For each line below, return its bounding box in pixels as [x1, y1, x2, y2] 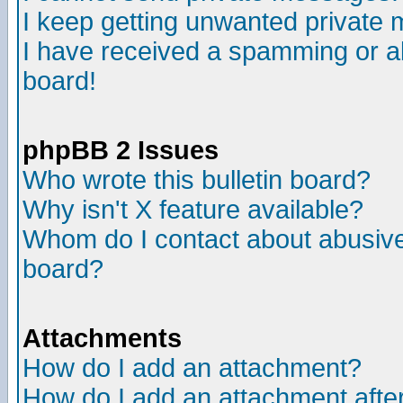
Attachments [22, 324, 182, 353]
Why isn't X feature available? [22, 195, 363, 224]
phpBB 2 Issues [22, 136, 219, 165]
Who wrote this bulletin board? [22, 166, 371, 194]
